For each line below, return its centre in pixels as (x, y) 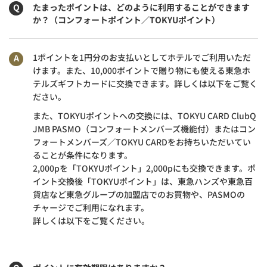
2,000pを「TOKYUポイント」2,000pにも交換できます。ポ (144, 168)
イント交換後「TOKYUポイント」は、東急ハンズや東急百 (143, 181)
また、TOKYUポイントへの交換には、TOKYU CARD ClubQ (145, 115)
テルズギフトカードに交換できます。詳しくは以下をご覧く (145, 83)
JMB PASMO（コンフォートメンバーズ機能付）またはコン (144, 128)
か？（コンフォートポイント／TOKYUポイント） (126, 19)
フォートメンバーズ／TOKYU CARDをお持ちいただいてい (142, 142)
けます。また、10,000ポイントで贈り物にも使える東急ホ (142, 70)
